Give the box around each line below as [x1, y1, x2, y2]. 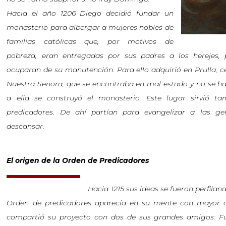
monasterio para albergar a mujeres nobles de [7, 23, 174, 32]
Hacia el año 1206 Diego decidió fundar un [7, 9, 174, 18]
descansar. [7, 122, 45, 131]
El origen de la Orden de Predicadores [7, 156, 149, 165]
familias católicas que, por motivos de [7, 37, 174, 46]
